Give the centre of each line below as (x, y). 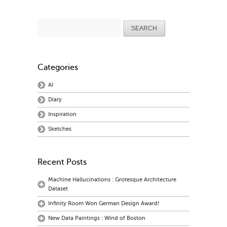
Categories (58, 68)
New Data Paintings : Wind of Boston (97, 218)
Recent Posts (62, 162)
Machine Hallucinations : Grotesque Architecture (112, 180)
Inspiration (62, 115)
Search (47, 22)
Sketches (60, 129)
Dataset (58, 189)
